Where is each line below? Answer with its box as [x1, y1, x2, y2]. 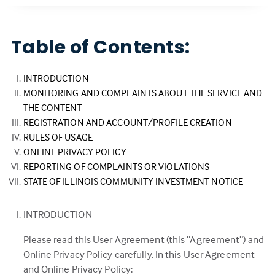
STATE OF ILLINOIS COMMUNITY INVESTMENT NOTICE [23, 175, 243, 187]
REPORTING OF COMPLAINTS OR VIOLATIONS [23, 160, 210, 172]
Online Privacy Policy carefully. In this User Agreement [23, 248, 255, 261]
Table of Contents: [10, 34, 190, 60]
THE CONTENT [23, 101, 82, 114]
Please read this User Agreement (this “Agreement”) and [23, 233, 264, 246]
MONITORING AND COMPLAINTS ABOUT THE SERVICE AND [23, 87, 263, 99]
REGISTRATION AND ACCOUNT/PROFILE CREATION [23, 116, 232, 128]
